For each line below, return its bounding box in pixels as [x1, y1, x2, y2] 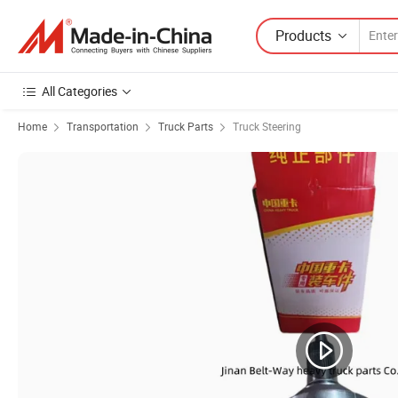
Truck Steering [233, 119, 301, 133]
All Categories [42, 83, 117, 99]
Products [275, 25, 331, 45]
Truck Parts [158, 119, 213, 133]
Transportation [67, 119, 139, 133]
